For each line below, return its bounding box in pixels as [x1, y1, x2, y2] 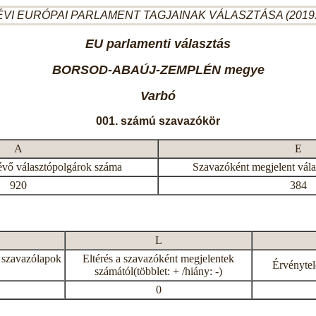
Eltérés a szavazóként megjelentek [83, 253, 234, 265]
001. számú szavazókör [96, 115, 220, 127]
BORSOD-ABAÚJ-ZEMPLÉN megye [51, 63, 265, 77]
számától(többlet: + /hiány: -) [95, 265, 222, 277]
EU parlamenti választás [85, 37, 231, 51]
